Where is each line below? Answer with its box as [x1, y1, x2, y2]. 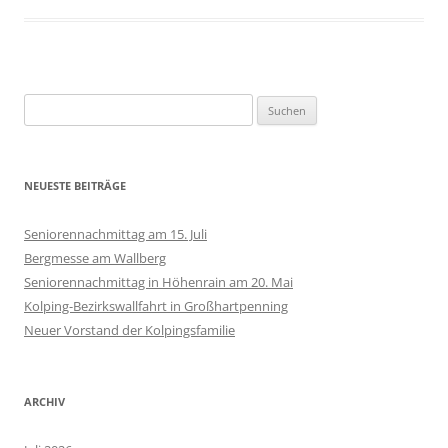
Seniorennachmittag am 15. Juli [24, 225, 207, 244]
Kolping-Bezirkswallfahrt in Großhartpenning [24, 297, 288, 316]
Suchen [23, 96, 67, 115]
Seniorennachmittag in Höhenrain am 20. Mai [24, 273, 293, 292]
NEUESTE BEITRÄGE [24, 178, 126, 194]
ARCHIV [24, 394, 65, 410]
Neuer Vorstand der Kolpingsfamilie [24, 321, 235, 340]
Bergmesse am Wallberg [24, 249, 166, 268]
